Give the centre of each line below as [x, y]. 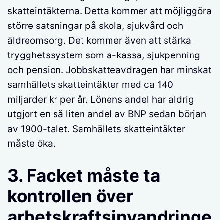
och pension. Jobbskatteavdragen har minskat [110, 70]
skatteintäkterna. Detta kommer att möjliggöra [110, 11]
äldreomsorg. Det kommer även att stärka [99, 40]
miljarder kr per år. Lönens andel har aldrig [101, 99]
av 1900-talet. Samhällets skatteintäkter [96, 129]
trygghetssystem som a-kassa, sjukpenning [104, 55]
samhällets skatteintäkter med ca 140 [90, 84]
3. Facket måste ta [84, 176]
